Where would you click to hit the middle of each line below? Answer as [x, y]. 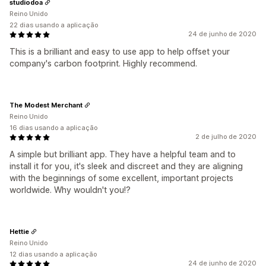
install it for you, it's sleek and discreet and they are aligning [126, 166]
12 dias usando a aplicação [53, 254]
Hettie [19, 231]
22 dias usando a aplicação [54, 25]
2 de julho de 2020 [226, 137]
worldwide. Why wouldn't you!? [70, 190]
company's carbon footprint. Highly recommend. [103, 63]
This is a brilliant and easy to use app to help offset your [120, 51]
